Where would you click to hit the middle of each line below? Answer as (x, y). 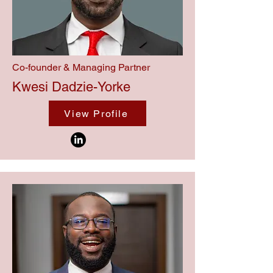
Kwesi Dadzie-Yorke (71, 87)
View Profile (96, 113)
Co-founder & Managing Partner (81, 67)
